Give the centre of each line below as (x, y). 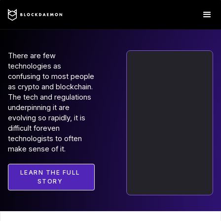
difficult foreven (34, 128)
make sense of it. (37, 149)
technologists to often (45, 138)
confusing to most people (51, 76)
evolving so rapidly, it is (47, 118)
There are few (32, 55)
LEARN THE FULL (50, 172)
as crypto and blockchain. (50, 87)
